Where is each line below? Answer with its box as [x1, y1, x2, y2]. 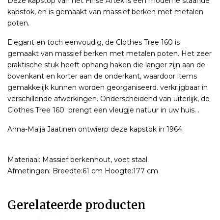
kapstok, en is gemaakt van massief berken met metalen [7, 7, 203, 16]
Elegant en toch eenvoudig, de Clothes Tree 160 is [7, 37, 180, 47]
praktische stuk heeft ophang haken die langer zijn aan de [7, 60, 205, 69]
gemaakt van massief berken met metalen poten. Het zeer [7, 49, 212, 58]
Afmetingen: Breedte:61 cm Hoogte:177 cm [7, 166, 158, 175]
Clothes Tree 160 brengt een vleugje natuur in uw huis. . [7, 105, 199, 114]
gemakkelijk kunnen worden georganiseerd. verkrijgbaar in [7, 82, 208, 92]
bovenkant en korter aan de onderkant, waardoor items [7, 71, 197, 81]
